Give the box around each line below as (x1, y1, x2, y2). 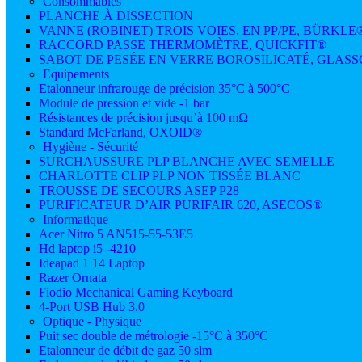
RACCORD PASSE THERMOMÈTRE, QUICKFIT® (39, 38, 326, 53)
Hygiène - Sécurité (43, 140, 138, 154)
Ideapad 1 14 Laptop (39, 256, 145, 271)
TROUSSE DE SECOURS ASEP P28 (39, 183, 239, 198)
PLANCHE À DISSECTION (39, 9, 193, 23)
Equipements (43, 67, 109, 82)
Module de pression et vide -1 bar (39, 96, 209, 111)
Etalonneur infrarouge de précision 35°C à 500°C (39, 82, 290, 96)
